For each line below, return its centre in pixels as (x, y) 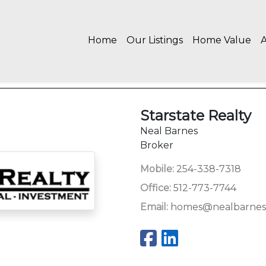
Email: (154, 207)
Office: (156, 188)
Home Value (222, 40)
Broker (157, 145)
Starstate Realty (196, 115)
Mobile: (157, 169)
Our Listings (155, 40)
